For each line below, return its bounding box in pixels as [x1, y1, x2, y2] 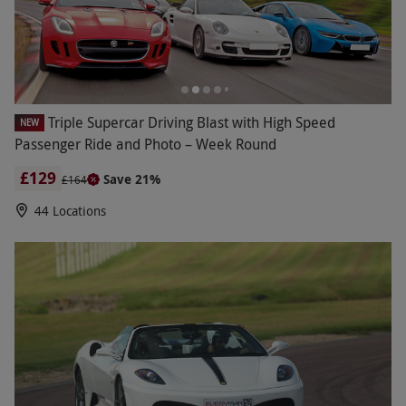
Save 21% [103, 169, 160, 188]
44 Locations [34, 201, 106, 219]
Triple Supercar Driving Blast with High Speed [48, 111, 335, 132]
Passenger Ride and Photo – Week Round [14, 133, 276, 154]
